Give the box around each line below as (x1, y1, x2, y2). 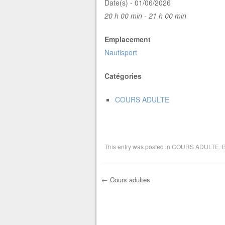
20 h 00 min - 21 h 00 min (104, 11, 186, 21)
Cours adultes (107, 175, 150, 185)
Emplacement (104, 34, 151, 45)
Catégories (104, 71, 142, 81)
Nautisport (104, 47, 137, 58)
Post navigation (101, 187, 211, 210)
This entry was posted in (104, 142, 172, 151)
